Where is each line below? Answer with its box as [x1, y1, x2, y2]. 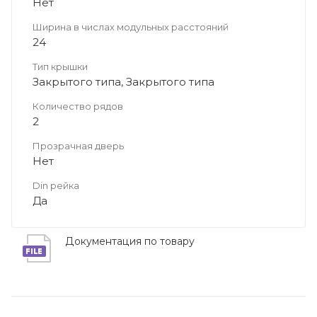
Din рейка [33, 179, 79, 191]
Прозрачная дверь [33, 139, 124, 151]
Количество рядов [33, 100, 123, 112]
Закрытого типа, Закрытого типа [33, 74, 214, 88]
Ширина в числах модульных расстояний [33, 21, 229, 33]
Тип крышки [33, 60, 88, 72]
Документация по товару [65, 234, 195, 248]
